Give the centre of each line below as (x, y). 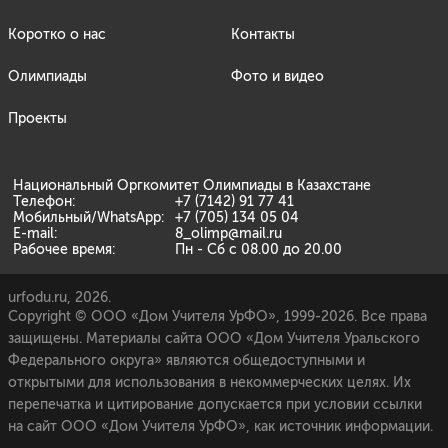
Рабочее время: (64, 249)
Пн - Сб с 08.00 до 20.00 (259, 249)
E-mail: (35, 233)
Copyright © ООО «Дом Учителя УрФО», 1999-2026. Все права (217, 316)
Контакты (263, 34)
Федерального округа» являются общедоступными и (186, 360)
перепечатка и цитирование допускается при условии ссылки (215, 404)
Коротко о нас (57, 34)
